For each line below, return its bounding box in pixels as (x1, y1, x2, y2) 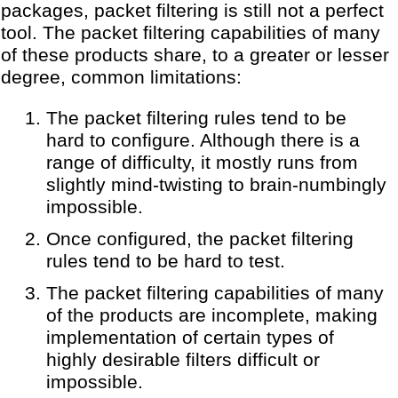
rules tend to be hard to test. (45, 250, 285, 272)
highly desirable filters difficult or (45, 348, 320, 370)
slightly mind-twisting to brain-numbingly (45, 174, 386, 196)
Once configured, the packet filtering (45, 227, 354, 250)
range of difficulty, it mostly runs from (45, 152, 358, 174)
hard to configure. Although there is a (45, 130, 360, 152)
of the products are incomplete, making (45, 304, 378, 326)
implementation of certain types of (45, 326, 334, 348)
